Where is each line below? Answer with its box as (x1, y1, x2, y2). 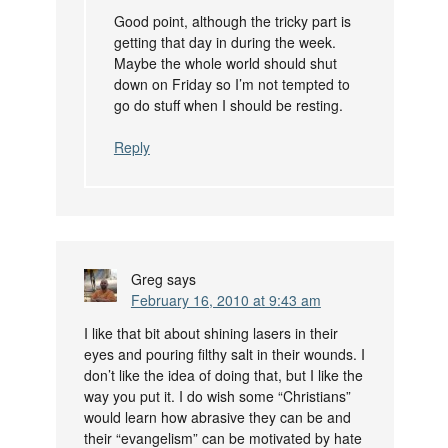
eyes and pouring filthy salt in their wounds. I (83, 344, 365, 365)
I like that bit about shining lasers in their (83, 323, 338, 344)
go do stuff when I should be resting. (113, 95, 343, 116)
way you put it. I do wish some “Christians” (83, 386, 351, 407)
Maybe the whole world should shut (113, 53, 337, 74)
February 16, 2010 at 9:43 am (130, 290, 321, 311)
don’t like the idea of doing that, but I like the (83, 365, 363, 386)
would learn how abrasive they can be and (83, 407, 351, 428)
